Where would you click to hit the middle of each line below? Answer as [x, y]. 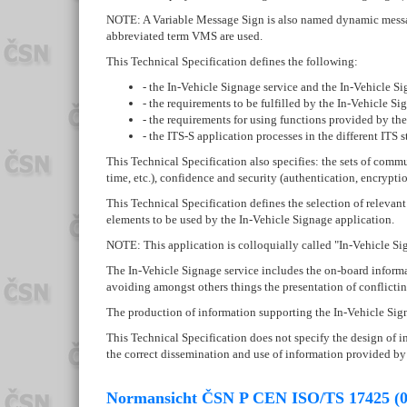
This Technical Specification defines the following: [232, 62]
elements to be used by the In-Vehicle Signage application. [250, 220]
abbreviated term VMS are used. [184, 36]
